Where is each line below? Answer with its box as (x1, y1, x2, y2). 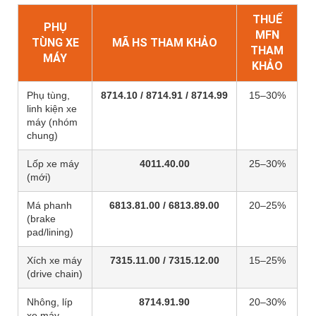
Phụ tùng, (27, 90, 70, 102)
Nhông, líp (27, 296, 73, 308)
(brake (27, 213, 56, 225)
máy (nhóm (27, 116, 78, 128)
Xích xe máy (27, 255, 82, 267)
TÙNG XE (31, 36, 79, 50)
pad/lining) (27, 226, 73, 238)
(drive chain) (27, 268, 83, 280)
